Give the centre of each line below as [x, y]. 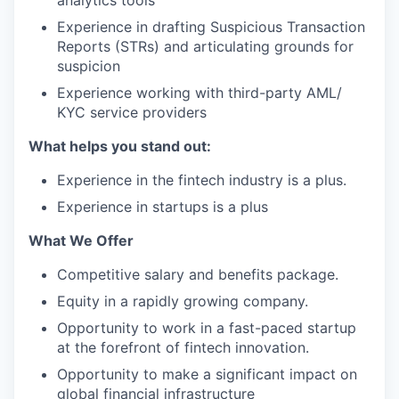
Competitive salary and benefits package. [198, 274]
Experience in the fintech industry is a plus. [202, 180]
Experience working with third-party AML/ [199, 93]
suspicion [89, 66]
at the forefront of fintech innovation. [183, 347]
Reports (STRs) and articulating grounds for [205, 46]
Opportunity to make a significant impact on [207, 374]
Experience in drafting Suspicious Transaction [211, 27]
